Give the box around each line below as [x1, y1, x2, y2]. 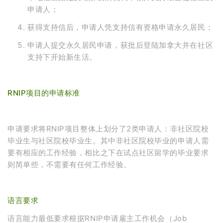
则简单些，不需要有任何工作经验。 [7, 159, 131, 169]
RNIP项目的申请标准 [7, 88, 80, 98]
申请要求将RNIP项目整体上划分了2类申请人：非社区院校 [7, 123, 209, 133]
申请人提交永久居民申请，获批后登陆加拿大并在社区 [27, 40, 214, 50]
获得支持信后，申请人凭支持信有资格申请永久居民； [27, 22, 214, 32]
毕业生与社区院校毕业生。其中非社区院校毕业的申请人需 [7, 135, 209, 145]
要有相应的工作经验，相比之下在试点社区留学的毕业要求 [7, 147, 209, 157]
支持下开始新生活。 [27, 52, 97, 62]
